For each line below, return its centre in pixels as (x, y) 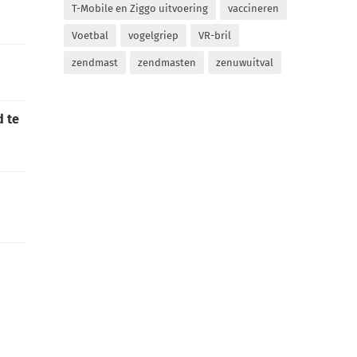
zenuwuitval (245, 62)
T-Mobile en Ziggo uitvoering (140, 8)
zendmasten (167, 62)
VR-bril (215, 35)
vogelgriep (154, 35)
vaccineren (254, 8)
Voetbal (90, 35)
